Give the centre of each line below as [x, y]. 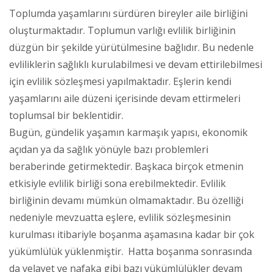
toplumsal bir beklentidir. [66, 115]
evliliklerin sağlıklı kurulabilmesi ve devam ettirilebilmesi [136, 64]
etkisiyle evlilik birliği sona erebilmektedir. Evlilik [117, 183]
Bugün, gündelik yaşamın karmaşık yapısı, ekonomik [128, 132]
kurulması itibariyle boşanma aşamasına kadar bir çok [132, 234]
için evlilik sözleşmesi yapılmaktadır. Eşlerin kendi [120, 81]
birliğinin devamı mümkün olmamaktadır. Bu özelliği [126, 200]
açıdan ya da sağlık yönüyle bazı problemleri [109, 149]
